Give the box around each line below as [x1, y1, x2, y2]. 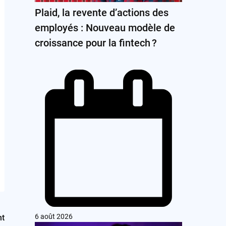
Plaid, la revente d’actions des [34, 7, 168, 19]
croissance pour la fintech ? [34, 37, 157, 49]
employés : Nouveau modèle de [34, 22, 175, 34]
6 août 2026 [34, 212, 73, 220]
